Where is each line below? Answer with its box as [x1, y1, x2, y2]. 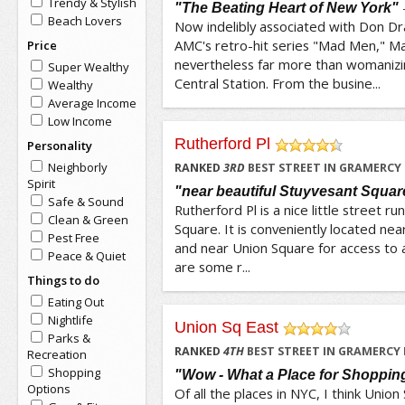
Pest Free [47, 230, 99, 246]
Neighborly [47, 159, 108, 175]
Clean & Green [47, 212, 128, 228]
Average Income [47, 95, 137, 111]
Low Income [47, 113, 112, 129]
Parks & [47, 330, 90, 346]
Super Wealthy [47, 59, 129, 75]
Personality [26, 137, 92, 154]
